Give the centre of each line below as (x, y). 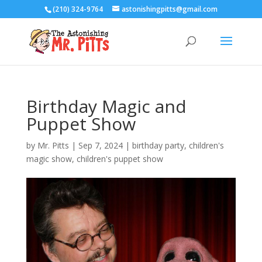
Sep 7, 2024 (100, 145)
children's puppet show (120, 159)
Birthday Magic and (106, 106)
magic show (49, 159)
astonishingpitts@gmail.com (169, 9)
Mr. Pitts (53, 145)
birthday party (158, 145)
